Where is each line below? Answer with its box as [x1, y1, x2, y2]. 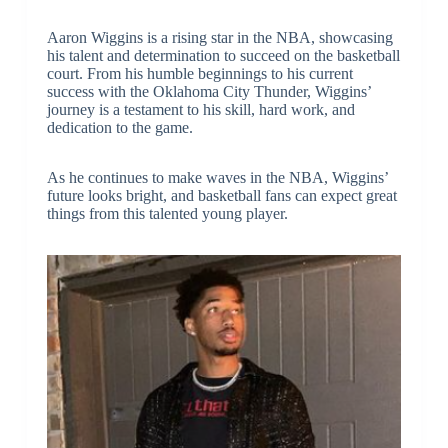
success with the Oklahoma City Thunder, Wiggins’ [46, 82, 371, 100]
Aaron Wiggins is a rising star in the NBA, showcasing [46, 28, 393, 46]
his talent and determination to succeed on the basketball [46, 46, 400, 64]
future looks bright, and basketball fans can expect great [46, 186, 397, 204]
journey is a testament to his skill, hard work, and [46, 100, 355, 118]
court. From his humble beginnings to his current [46, 64, 353, 82]
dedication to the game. [46, 118, 193, 136]
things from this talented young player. [46, 204, 288, 222]
